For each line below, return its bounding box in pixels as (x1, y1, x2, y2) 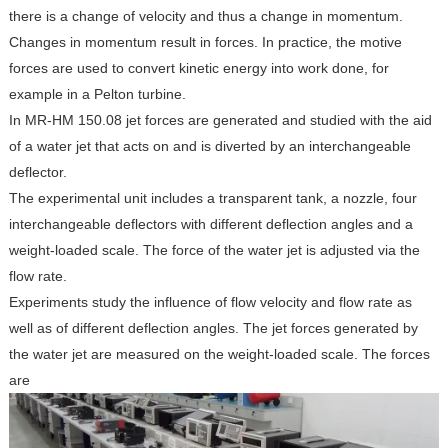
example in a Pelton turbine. (8, 86, 186, 102)
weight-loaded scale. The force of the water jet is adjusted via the (8, 242, 420, 258)
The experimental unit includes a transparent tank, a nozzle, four (8, 190, 417, 206)
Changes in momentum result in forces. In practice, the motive (8, 34, 402, 50)
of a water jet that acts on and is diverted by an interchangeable (8, 138, 411, 154)
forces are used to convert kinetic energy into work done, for (8, 60, 389, 76)
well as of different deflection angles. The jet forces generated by (8, 320, 418, 336)
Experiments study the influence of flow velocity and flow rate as (8, 294, 412, 310)
